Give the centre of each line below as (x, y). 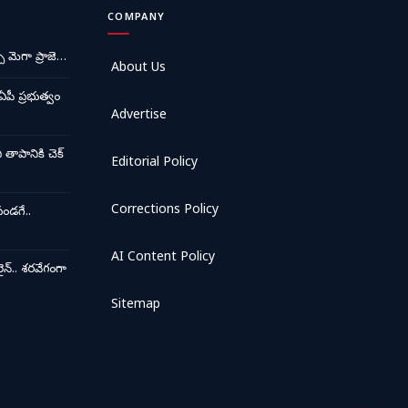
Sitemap (136, 306)
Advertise (139, 117)
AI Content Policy (163, 259)
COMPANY (137, 18)
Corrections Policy (165, 211)
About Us (138, 69)
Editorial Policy (154, 164)
